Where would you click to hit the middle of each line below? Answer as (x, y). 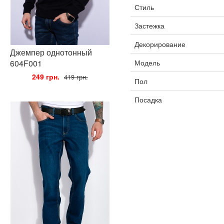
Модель (147, 62)
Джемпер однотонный (51, 52)
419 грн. (76, 77)
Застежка (149, 25)
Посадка (148, 99)
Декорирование (160, 44)
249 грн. (46, 76)
